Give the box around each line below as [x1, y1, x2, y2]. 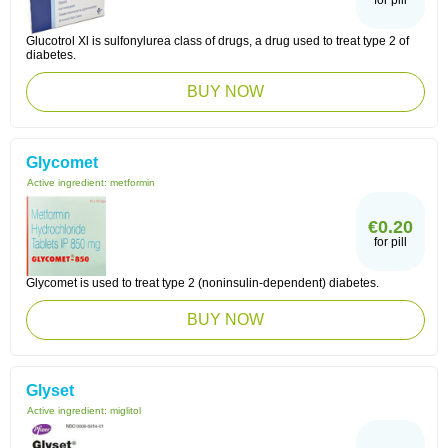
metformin [110, 177, 155, 188]
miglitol [110, 405, 141, 416]
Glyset [26, 382, 74, 399]
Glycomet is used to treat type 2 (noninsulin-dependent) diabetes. [26, 276, 379, 290]
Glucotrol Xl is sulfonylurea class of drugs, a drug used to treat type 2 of [26, 34, 409, 48]
